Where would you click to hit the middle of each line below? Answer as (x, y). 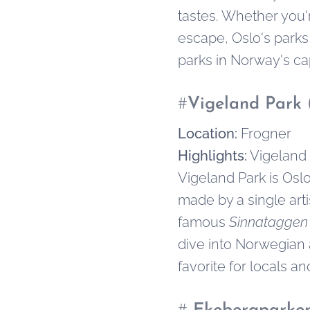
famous (203, 222)
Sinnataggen (268, 222)
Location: (208, 134)
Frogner (264, 134)
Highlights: (212, 156)
